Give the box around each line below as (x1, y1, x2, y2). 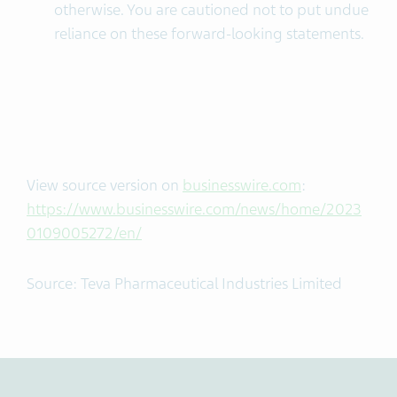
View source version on (27, 175, 183, 195)
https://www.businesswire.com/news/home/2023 (27, 199, 362, 219)
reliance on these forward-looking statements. (53, 24, 364, 43)
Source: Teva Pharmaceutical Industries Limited (27, 274, 342, 293)
